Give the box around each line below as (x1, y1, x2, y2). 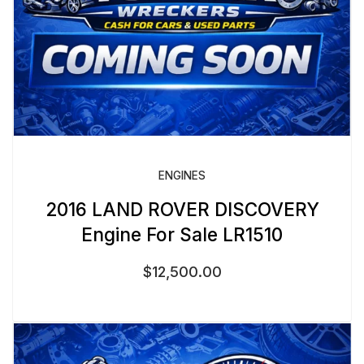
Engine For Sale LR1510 (81, 223, 283, 246)
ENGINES (158, 169, 206, 183)
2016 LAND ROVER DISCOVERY (45, 198, 319, 221)
